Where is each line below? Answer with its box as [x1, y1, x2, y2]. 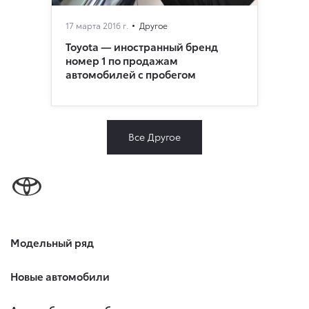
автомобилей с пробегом [66, 66, 196, 82]
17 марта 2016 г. [66, 19, 128, 32]
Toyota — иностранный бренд [66, 39, 218, 54]
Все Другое [128, 130, 181, 144]
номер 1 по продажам [66, 52, 178, 68]
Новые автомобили [10, 268, 110, 283]
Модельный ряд [10, 234, 94, 250]
